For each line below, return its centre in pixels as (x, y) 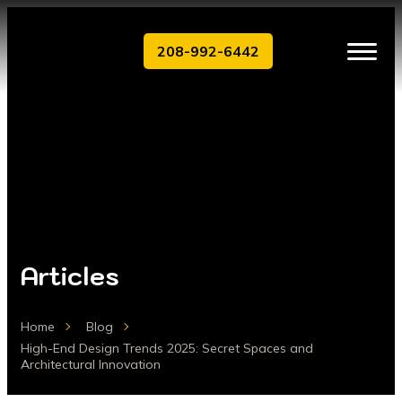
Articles (70, 276)
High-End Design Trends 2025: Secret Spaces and (167, 348)
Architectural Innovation (91, 364)
